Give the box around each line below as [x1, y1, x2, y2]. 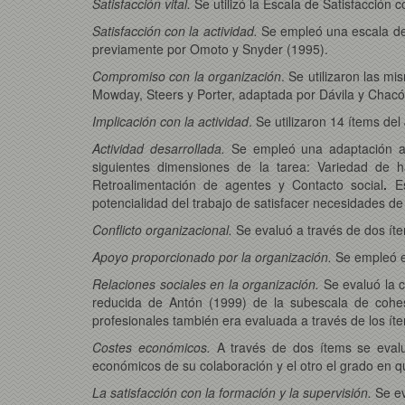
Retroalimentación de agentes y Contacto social [92, 174, 384, 193]
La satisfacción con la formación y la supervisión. [92, 382, 375, 401]
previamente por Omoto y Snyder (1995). [92, 39, 328, 58]
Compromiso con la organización [92, 66, 281, 85]
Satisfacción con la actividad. [92, 21, 261, 40]
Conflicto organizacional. [92, 220, 236, 239]
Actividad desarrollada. [92, 138, 231, 157]
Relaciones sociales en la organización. [92, 274, 324, 293]
